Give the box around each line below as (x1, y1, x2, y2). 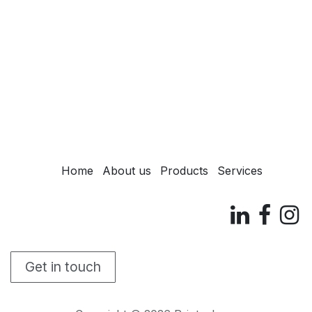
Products (159, 163, 208, 178)
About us (102, 163, 151, 178)
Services (217, 163, 263, 178)
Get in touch (25, 258, 101, 276)
